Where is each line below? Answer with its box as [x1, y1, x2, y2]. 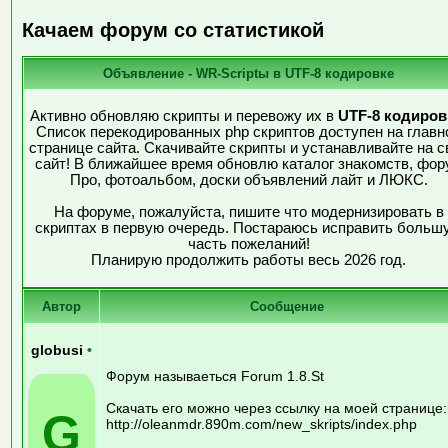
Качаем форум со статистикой [22, 19, 324, 42]
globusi [31, 342, 87, 358]
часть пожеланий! [187, 235, 310, 252]
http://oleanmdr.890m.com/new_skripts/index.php [106, 415, 417, 432]
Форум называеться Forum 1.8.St [106, 367, 324, 384]
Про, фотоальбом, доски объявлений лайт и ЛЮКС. [69, 171, 428, 188]
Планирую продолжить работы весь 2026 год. [91, 251, 406, 268]
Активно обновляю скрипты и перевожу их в [30, 107, 338, 124]
